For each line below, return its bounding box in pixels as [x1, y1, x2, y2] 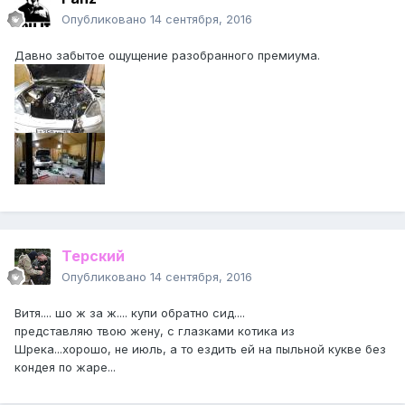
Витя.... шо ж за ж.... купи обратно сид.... [14, 306, 245, 321]
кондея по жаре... [14, 360, 116, 375]
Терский [61, 247, 125, 266]
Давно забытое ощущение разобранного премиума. [14, 48, 320, 63]
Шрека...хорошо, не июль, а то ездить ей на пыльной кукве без [14, 342, 386, 357]
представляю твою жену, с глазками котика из [14, 324, 295, 339]
